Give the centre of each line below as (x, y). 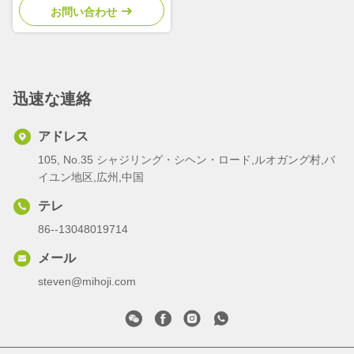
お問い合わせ (84, 12)
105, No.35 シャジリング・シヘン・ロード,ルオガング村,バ (186, 160)
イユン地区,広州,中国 (91, 177)
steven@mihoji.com (87, 282)
